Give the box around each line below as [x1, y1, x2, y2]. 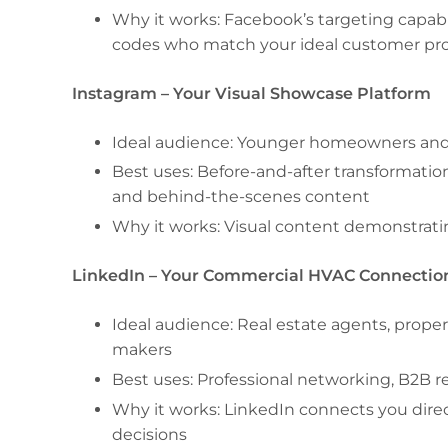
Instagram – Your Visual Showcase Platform [72, 83, 431, 103]
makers [112, 340, 172, 360]
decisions [112, 424, 187, 444]
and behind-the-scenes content [112, 187, 370, 207]
